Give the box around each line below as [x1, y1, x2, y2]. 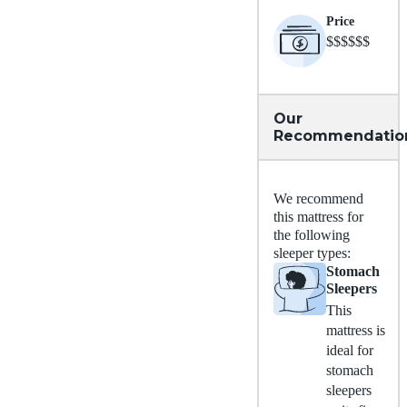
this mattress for [273, 208, 363, 224]
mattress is [326, 322, 385, 338]
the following [273, 226, 350, 243]
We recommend [273, 190, 363, 206]
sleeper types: [273, 244, 351, 261]
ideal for [326, 342, 373, 358]
